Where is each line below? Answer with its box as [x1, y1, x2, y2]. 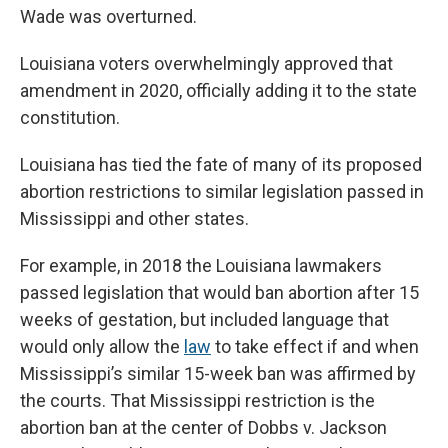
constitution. [20, 107, 120, 129]
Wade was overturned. [20, 6, 197, 28]
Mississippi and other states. [20, 208, 249, 230]
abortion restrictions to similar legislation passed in [20, 181, 424, 203]
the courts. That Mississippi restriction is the [20, 390, 375, 412]
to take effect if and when [211, 336, 419, 358]
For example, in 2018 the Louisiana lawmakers [20, 255, 382, 277]
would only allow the [20, 336, 184, 358]
